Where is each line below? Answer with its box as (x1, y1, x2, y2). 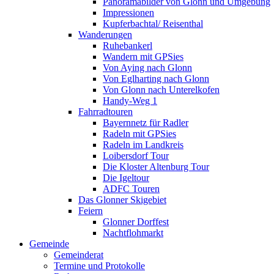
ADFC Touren (103, 183, 160, 194)
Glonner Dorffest (103, 217, 169, 227)
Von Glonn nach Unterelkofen (103, 84, 220, 95)
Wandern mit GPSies (103, 51, 183, 62)
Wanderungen (78, 29, 132, 40)
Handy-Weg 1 (103, 95, 157, 106)
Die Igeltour (103, 172, 149, 183)
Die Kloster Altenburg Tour (103, 161, 209, 172)
